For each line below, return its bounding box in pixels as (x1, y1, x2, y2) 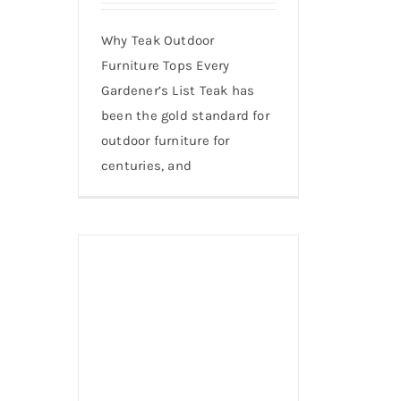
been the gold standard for (101, 107, 269, 124)
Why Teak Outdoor (101, 31, 215, 48)
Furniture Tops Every (101, 56, 230, 73)
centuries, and (101, 157, 192, 174)
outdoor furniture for (101, 132, 230, 149)
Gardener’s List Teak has (101, 81, 255, 98)
